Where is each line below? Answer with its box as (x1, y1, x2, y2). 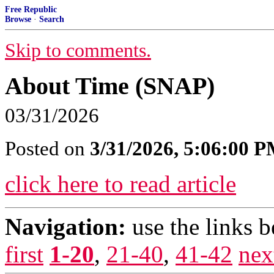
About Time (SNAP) (5, 72, 215, 100)
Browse (5, 15, 31, 24)
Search (39, 15, 64, 24)
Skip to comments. (5, 40, 151, 61)
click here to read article (5, 171, 236, 197)
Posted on (5, 138, 90, 160)
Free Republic (5, 5, 57, 14)
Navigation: (5, 213, 126, 240)
